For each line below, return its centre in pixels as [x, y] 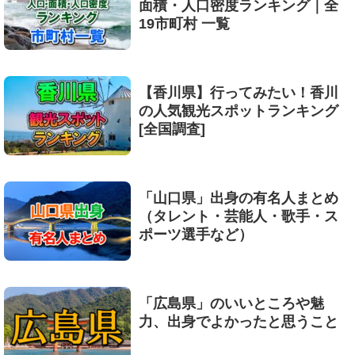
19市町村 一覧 [184, 23]
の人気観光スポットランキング [239, 111]
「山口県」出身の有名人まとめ [239, 198]
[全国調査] [172, 129]
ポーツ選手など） [196, 234]
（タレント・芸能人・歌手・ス [239, 216]
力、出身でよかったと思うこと [239, 321]
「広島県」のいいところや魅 [231, 303]
